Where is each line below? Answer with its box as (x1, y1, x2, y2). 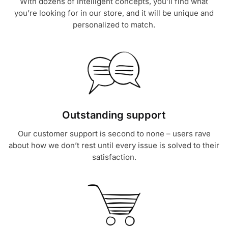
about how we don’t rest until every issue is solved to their (9, 140, 219, 150)
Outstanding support (62, 108, 166, 121)
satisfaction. (92, 152, 136, 162)
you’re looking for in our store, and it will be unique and (14, 8, 214, 18)
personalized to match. (73, 19, 155, 30)
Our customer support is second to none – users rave (17, 128, 211, 138)
